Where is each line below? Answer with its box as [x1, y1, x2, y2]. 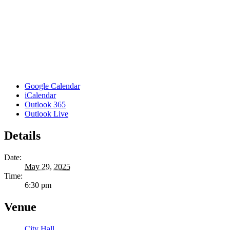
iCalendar [25, 91, 56, 100]
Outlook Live [25, 109, 68, 119]
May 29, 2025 [25, 162, 70, 171]
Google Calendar [25, 82, 80, 91]
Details [4, 129, 41, 143]
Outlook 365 [25, 100, 66, 109]
